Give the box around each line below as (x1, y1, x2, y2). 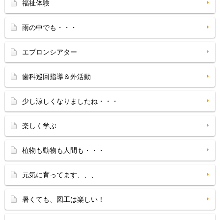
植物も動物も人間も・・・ (22, 146, 105, 154)
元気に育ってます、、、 (22, 171, 98, 179)
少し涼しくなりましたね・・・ (22, 97, 118, 105)
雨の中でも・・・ (22, 24, 77, 31)
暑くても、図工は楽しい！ (22, 195, 105, 203)
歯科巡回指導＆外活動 (22, 73, 91, 81)
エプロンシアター (22, 48, 77, 56)
